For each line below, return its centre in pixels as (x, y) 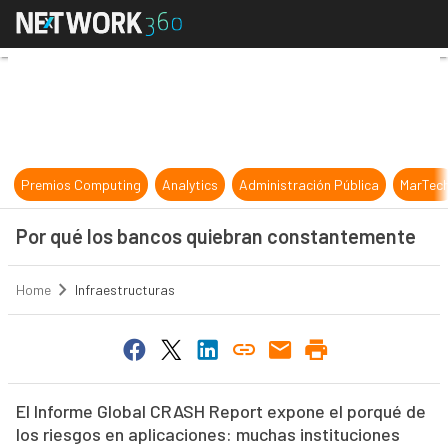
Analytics (190, 184)
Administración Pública (309, 184)
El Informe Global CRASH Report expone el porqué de (220, 411)
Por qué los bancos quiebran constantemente (215, 236)
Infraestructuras (124, 290)
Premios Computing (81, 184)
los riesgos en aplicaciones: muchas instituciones (207, 434)
